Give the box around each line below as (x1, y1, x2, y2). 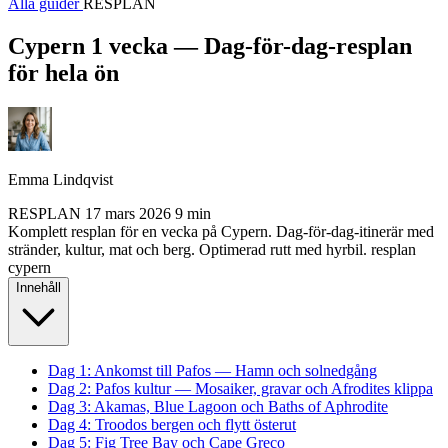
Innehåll (16, 279, 61, 295)
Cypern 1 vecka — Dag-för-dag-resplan (8, 32, 412, 59)
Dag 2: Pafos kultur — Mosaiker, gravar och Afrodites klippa (48, 379, 433, 397)
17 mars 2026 (85, 204, 171, 222)
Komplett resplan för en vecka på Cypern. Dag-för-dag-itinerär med (8, 222, 434, 240)
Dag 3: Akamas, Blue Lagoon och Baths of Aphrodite (48, 397, 388, 415)
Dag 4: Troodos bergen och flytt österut (48, 415, 296, 433)
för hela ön (8, 59, 119, 86)
